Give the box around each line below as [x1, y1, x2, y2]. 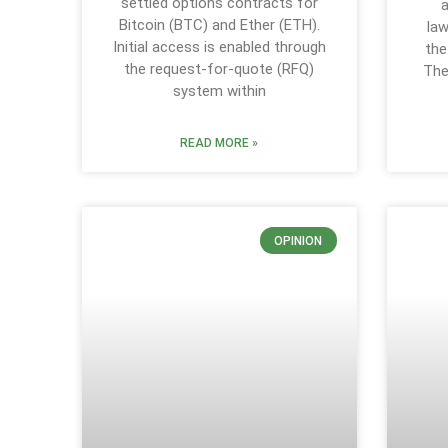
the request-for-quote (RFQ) [124, 60, 315, 79]
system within [172, 82, 266, 101]
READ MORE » [180, 136, 259, 151]
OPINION [274, 233, 323, 248]
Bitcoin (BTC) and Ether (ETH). [118, 16, 320, 35]
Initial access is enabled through [112, 38, 326, 57]
